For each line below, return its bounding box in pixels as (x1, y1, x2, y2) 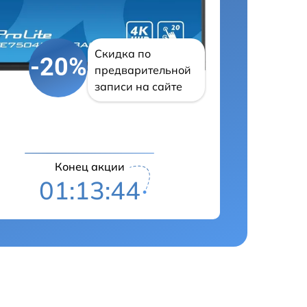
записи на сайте (95, 79, 183, 93)
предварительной (95, 62, 192, 77)
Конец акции (54, 159, 125, 173)
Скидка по (95, 46, 151, 60)
